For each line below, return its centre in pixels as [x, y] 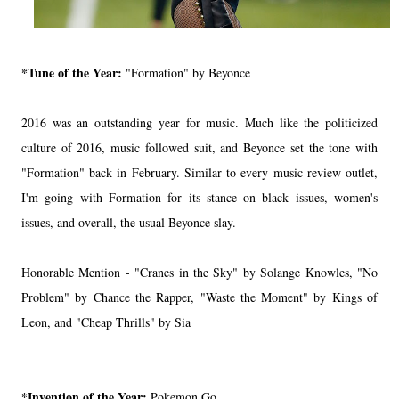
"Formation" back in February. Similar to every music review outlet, [199, 172]
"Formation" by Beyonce [188, 72]
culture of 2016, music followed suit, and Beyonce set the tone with [199, 147]
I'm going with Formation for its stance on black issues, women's [199, 197]
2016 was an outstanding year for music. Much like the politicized [199, 122]
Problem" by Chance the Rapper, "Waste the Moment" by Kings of [199, 297]
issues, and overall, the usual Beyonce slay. [129, 222]
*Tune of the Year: [73, 72]
